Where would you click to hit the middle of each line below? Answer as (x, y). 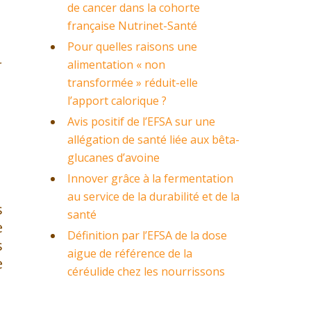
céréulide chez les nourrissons (146, 271)
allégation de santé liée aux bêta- (153, 140)
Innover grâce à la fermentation (150, 178)
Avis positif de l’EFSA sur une (141, 121)
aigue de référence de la (130, 253)
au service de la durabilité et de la (153, 196)
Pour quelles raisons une (132, 47)
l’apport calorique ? (117, 101)
